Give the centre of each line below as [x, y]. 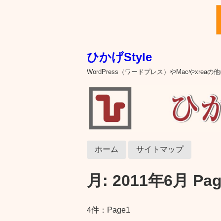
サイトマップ [160, 149]
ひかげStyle [119, 57]
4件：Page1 [109, 210]
